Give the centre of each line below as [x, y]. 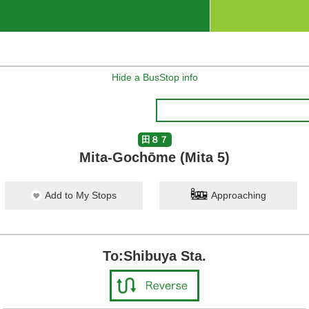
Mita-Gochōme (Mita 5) [154, 157]
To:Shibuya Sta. [154, 256]
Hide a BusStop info [154, 77]
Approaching [239, 195]
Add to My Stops [81, 195]
